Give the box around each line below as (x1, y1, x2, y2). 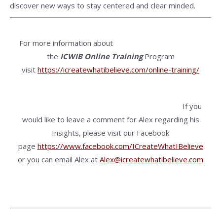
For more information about (19, 38, 113, 48)
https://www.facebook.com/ (37, 141, 132, 151)
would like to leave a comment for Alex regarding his (22, 114, 199, 124)
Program (142, 51, 175, 61)
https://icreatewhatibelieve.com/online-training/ (37, 65, 199, 74)
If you (182, 101, 202, 111)
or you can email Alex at (18, 154, 100, 164)
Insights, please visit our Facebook (52, 128, 169, 138)
